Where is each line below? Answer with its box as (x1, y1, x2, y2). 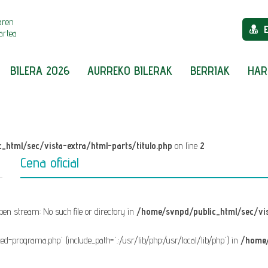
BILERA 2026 (10, 63, 69, 78)
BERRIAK (190, 63, 230, 78)
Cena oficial (20, 154, 79, 171)
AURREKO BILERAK (87, 63, 172, 78)
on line (172, 140, 200, 151)
